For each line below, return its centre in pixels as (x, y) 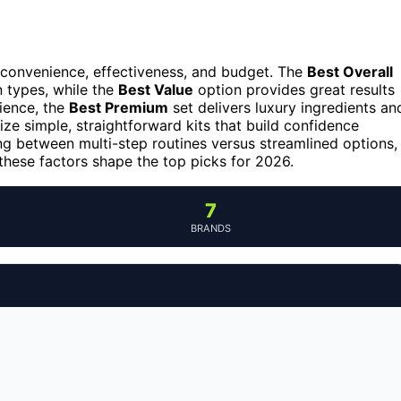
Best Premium (119, 107)
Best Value (156, 89)
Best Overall (350, 71)
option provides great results (294, 89)
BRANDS (210, 228)
